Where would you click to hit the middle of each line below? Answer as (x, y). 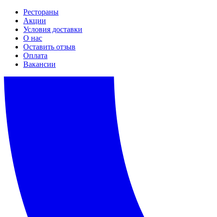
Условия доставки (53, 29)
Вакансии (39, 64)
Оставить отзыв (49, 47)
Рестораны (41, 12)
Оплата (35, 55)
